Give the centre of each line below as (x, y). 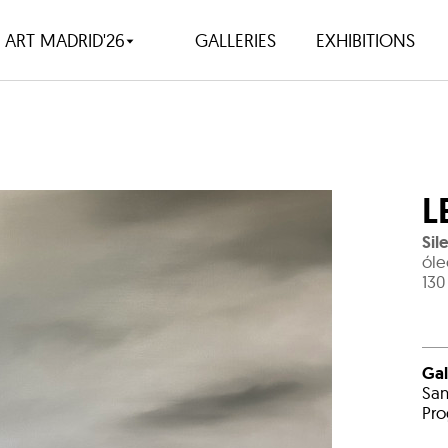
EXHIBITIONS (365, 40)
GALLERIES (235, 40)
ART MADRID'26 (64, 40)
